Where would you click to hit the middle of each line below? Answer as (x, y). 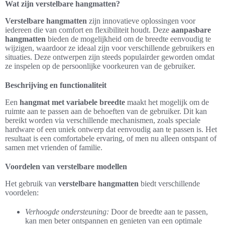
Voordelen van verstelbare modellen (66, 166)
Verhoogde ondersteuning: (67, 212)
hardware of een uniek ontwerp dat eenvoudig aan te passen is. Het (111, 129)
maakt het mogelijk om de (167, 102)
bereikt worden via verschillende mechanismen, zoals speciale (103, 120)
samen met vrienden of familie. (54, 147)
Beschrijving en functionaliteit (56, 85)
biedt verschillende (169, 184)
